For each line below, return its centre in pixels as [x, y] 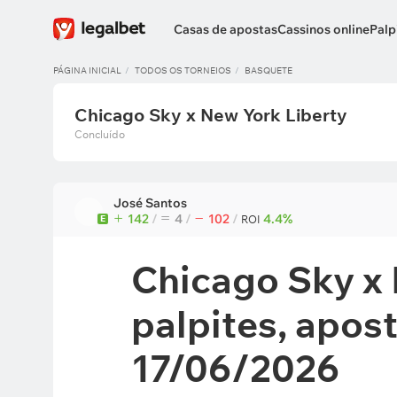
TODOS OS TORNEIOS [183, 70]
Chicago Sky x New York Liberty [211, 115]
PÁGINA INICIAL [87, 70]
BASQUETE [269, 70]
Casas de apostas [226, 29]
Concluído [100, 134]
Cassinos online [323, 29]
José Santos [150, 203]
